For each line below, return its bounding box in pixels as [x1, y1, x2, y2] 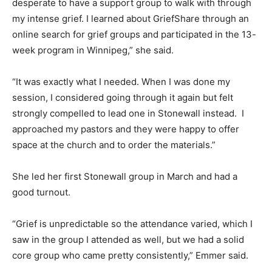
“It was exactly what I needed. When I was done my [12, 75, 230, 87]
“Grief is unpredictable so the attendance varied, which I [12, 217, 253, 229]
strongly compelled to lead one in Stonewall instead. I [12, 107, 244, 119]
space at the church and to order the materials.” [12, 138, 216, 151]
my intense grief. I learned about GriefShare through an [12, 12, 249, 24]
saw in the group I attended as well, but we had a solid [12, 233, 244, 245]
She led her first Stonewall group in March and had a [12, 170, 237, 182]
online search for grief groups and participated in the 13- [12, 28, 256, 40]
